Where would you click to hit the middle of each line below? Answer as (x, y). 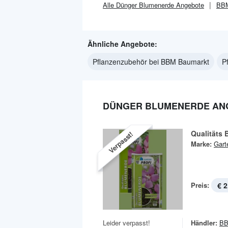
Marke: (201, 144)
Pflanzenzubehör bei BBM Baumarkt (151, 62)
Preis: (200, 185)
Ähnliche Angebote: (122, 44)
